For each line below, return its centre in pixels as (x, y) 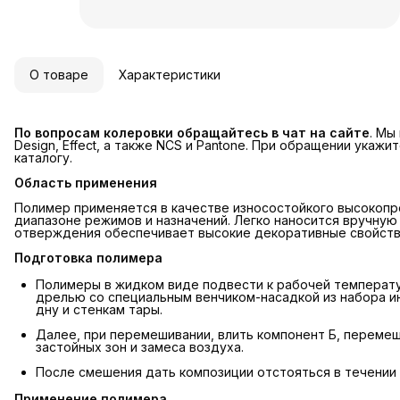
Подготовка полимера (88, 258)
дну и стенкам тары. (99, 310)
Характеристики (170, 75)
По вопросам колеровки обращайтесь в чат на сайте (192, 133)
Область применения (86, 183)
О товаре (59, 75)
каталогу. (43, 158)
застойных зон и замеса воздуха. (140, 347)
